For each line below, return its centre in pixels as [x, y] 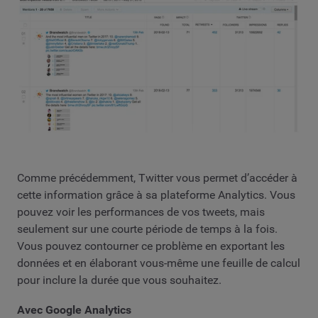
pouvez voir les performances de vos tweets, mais [141, 212]
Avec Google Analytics [74, 309]
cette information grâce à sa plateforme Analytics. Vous [156, 195]
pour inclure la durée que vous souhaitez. [119, 280]
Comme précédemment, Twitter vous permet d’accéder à [157, 178]
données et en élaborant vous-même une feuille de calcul [159, 263]
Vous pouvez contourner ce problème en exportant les [151, 246]
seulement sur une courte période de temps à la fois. [147, 229]
